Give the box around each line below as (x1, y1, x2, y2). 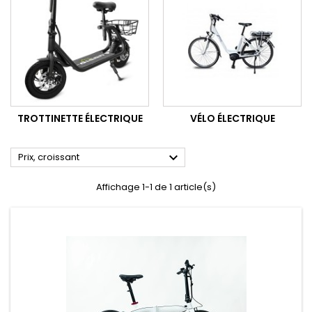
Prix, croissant (18, 150, 79, 164)
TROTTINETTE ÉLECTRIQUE (17, 111, 143, 125)
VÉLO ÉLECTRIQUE (189, 111, 275, 125)
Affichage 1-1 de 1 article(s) (96, 180, 216, 194)
